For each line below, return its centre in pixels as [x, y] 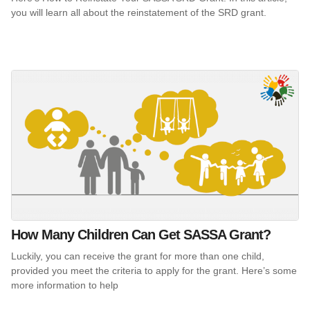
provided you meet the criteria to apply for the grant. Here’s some [154, 271]
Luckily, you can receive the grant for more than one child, [138, 256]
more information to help [65, 285]
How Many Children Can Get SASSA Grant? [141, 235]
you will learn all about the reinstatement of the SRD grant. [139, 12]
